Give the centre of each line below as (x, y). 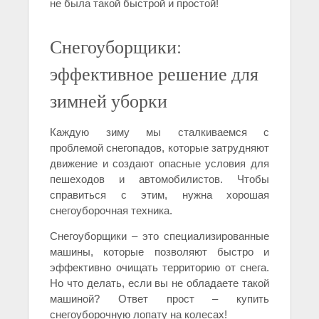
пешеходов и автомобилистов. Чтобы (159, 179)
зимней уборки (109, 101)
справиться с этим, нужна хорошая (159, 195)
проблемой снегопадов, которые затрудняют (159, 148)
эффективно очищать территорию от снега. (159, 268)
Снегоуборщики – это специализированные (159, 236)
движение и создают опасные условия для (159, 164)
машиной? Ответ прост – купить (159, 299)
